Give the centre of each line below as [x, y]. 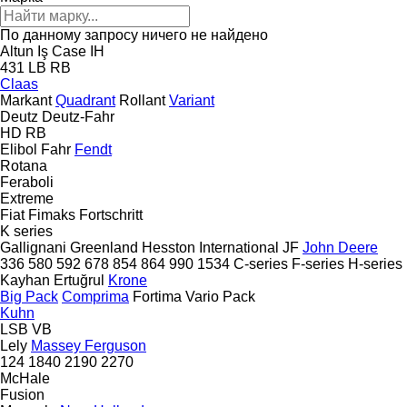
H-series [375, 263]
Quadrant [85, 100]
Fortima [157, 296]
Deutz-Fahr [78, 116]
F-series [318, 263]
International [239, 247]
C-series [261, 263]
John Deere [340, 247]
